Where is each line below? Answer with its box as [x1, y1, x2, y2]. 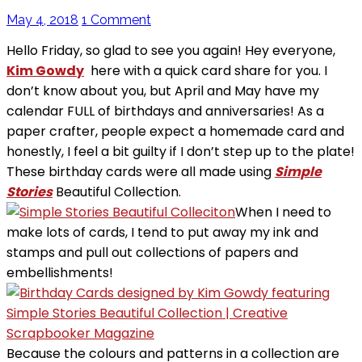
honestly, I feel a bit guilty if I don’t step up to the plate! [6, 141, 355, 161]
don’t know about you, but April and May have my [6, 81, 319, 100]
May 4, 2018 [6, 11, 78, 27]
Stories [6, 182, 53, 201]
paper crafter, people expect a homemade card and [6, 121, 344, 141]
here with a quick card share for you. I [84, 61, 327, 80]
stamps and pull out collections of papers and [6, 242, 298, 262]
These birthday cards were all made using [6, 162, 275, 181]
